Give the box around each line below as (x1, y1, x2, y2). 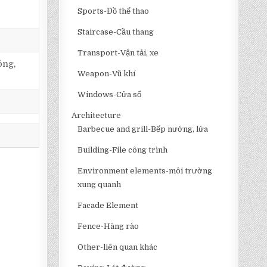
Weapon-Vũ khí (77, 69, 136, 78)
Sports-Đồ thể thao (77, 7, 150, 15)
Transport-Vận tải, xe (77, 48, 159, 57)
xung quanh (77, 180, 122, 189)
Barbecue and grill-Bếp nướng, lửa (77, 125, 209, 133)
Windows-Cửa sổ (77, 90, 142, 99)
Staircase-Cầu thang (77, 27, 154, 36)
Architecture (72, 111, 122, 120)
